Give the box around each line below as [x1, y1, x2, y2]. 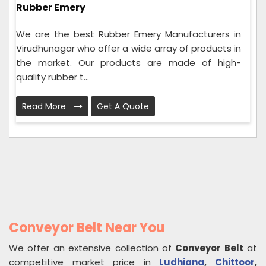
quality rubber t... [16, 71, 89, 84]
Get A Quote [97, 100, 149, 113]
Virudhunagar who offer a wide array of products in [16, 42, 241, 55]
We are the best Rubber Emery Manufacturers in [16, 28, 241, 41]
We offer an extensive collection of [9, 242, 176, 255]
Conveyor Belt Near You [9, 218, 164, 237]
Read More [22, 100, 68, 113]
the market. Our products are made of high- [16, 56, 241, 69]
